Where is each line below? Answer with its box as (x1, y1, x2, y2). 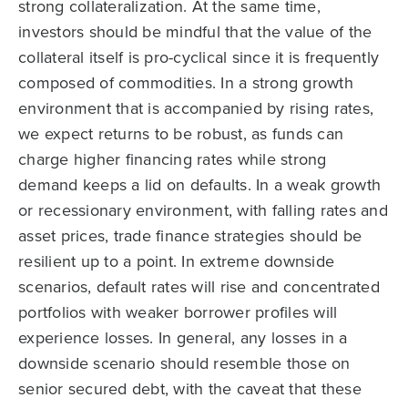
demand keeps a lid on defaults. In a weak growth (18, 172, 381, 196)
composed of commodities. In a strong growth (18, 70, 353, 94)
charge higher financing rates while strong (18, 147, 327, 170)
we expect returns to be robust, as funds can (18, 121, 343, 145)
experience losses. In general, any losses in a (18, 325, 348, 349)
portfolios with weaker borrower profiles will (18, 300, 338, 323)
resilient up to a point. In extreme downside (18, 249, 334, 272)
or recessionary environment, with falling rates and (18, 198, 388, 221)
